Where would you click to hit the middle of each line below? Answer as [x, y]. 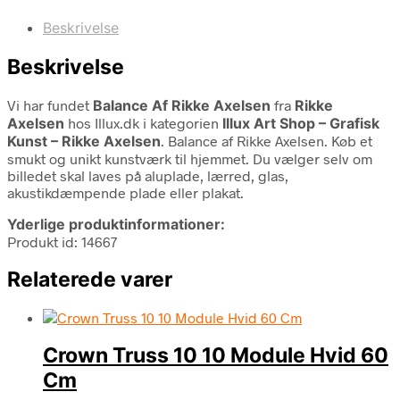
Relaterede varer [90, 279]
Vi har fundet [50, 104]
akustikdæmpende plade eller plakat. [125, 192]
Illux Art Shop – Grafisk [301, 123]
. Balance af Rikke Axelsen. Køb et [267, 140]
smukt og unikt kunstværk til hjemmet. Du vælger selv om [190, 158]
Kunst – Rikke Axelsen [84, 141]
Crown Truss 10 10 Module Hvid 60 [216, 356]
